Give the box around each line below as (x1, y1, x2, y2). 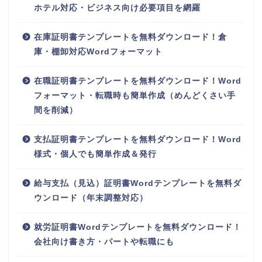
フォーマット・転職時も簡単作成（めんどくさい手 (34, 91, 236, 100)
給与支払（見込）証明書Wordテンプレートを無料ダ (34, 178, 242, 188)
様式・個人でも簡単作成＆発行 (34, 149, 157, 158)
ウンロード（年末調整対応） (34, 193, 148, 202)
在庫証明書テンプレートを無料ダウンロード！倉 (34, 32, 227, 42)
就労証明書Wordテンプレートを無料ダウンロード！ (34, 222, 242, 232)
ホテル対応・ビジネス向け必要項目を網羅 (34, 3, 201, 12)
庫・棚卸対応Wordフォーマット (34, 47, 163, 56)
